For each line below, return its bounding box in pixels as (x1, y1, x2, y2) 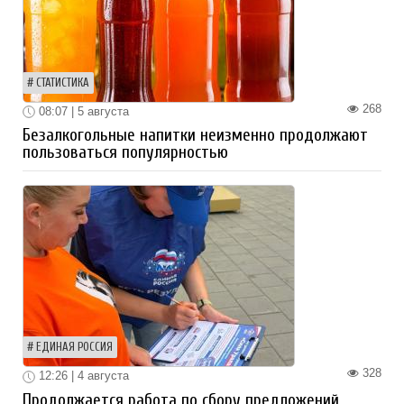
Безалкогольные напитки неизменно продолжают (23, 125, 368, 146)
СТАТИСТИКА (36, 76, 89, 89)
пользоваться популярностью (23, 142, 228, 163)
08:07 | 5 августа (35, 104, 129, 118)
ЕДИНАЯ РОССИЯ (36, 341, 113, 354)
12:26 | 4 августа (35, 369, 129, 383)
